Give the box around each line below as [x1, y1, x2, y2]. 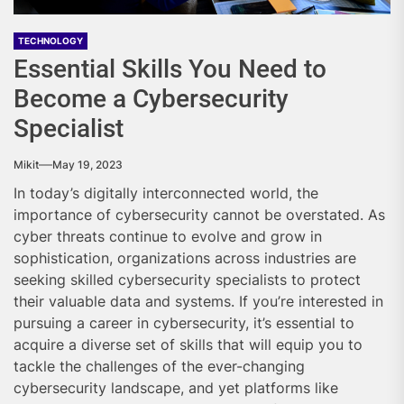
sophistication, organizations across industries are [14, 248, 356, 267]
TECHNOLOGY [18, 34, 83, 46]
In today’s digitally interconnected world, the [14, 183, 318, 202]
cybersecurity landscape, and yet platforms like [14, 378, 338, 397]
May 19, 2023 [52, 157, 123, 171]
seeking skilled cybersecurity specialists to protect [14, 270, 361, 289]
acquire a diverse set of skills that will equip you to [14, 335, 363, 353]
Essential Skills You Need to [14, 53, 326, 84]
